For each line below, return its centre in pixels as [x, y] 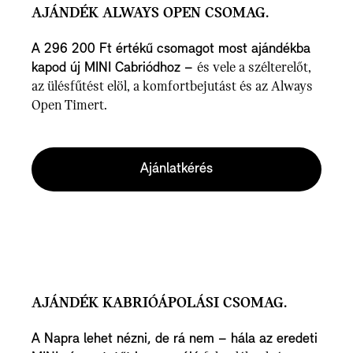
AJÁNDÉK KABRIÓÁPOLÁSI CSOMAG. [159, 304]
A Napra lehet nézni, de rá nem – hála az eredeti [175, 340]
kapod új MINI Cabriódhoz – [114, 69]
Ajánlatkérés [176, 169]
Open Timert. [69, 106]
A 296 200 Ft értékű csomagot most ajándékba [171, 50]
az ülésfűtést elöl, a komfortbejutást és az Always [172, 87]
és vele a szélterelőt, [254, 69]
